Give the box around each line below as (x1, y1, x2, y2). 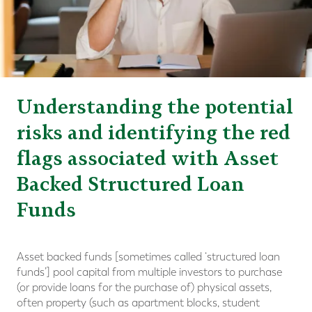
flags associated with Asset (17, 146, 279, 171)
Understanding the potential (17, 95, 293, 119)
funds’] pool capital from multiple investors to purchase (17, 265, 282, 279)
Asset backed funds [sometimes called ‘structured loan (17, 250, 280, 264)
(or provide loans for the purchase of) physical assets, (17, 281, 272, 295)
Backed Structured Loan (17, 172, 244, 196)
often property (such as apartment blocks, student (17, 296, 260, 310)
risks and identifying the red (17, 120, 290, 145)
